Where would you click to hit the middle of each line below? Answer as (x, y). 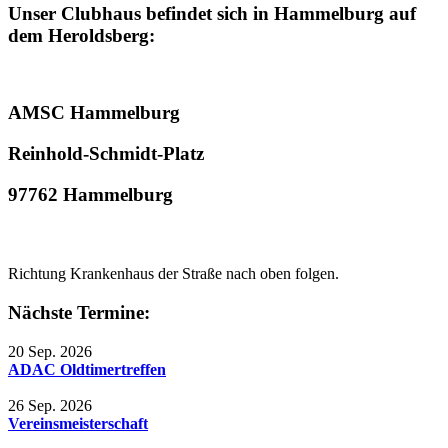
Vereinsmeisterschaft (78, 423)
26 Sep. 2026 (50, 405)
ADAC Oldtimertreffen (87, 369)
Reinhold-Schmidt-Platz (106, 153)
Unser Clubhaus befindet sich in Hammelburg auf (212, 13)
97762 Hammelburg (90, 194)
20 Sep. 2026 (50, 351)
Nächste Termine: (79, 312)
